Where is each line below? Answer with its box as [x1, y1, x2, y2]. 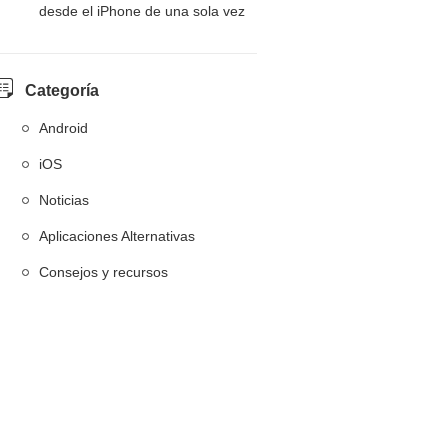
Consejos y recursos [39, 264, 168, 280]
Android [39, 120, 88, 136]
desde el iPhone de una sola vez [39, 3, 245, 19]
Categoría [25, 82, 99, 99]
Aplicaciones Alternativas [39, 228, 195, 244]
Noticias [39, 192, 89, 208]
